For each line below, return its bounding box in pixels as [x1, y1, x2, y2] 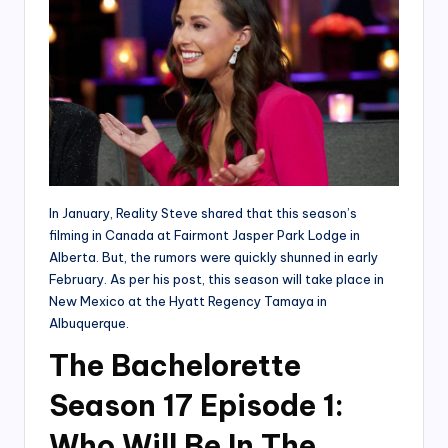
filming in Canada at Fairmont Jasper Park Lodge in [49, 227, 360, 244]
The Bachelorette [49, 347, 301, 385]
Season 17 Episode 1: [49, 387, 344, 425]
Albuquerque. [49, 315, 129, 332]
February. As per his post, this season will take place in [49, 271, 384, 288]
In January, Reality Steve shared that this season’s [49, 205, 357, 222]
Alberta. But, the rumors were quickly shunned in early [49, 249, 378, 266]
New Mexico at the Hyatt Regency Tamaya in [49, 293, 327, 310]
